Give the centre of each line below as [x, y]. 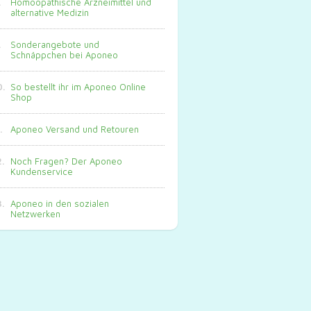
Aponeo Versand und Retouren [75, 129]
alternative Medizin [50, 13]
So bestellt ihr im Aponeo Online [78, 87]
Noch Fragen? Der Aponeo [66, 161]
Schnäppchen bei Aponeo [64, 55]
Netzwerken [35, 214]
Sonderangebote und [55, 45]
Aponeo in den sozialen [60, 204]
